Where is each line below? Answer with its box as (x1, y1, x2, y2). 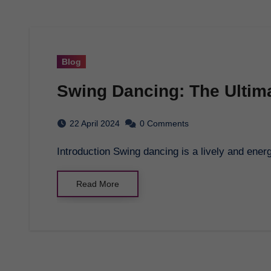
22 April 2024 (70, 118, 120, 128)
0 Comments (140, 118, 189, 128)
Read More (76, 178, 119, 189)
